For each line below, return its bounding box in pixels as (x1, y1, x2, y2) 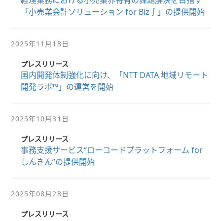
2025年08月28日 (10, 189, 69, 198)
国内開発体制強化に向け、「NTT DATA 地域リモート (20, 70, 208, 80)
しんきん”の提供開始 (20, 156, 95, 167)
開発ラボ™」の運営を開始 (20, 81, 113, 92)
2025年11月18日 (10, 39, 69, 48)
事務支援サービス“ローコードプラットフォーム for (20, 145, 203, 155)
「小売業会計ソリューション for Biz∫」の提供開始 (20, 6, 205, 17)
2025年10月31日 (10, 114, 69, 123)
